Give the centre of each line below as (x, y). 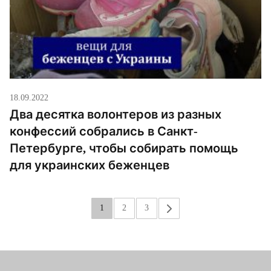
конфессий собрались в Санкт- (104, 132)
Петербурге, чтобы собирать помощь (124, 149)
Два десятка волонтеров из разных (116, 115)
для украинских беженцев (90, 165)
